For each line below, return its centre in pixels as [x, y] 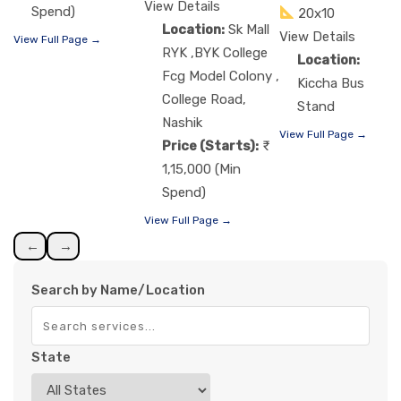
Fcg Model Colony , [221, 76]
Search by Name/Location [118, 290]
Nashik [182, 122]
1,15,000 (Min [201, 169]
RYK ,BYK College [215, 52]
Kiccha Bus [331, 83]
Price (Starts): [210, 145]
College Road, [204, 99]
